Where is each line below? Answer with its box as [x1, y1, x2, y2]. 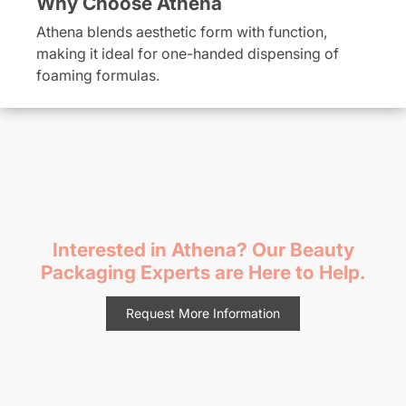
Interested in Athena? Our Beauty [52, 237, 354, 261]
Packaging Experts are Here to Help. [41, 260, 365, 284]
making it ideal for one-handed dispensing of [36, 44, 339, 63]
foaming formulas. [36, 66, 159, 85]
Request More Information [126, 304, 280, 321]
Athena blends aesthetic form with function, [36, 23, 327, 42]
